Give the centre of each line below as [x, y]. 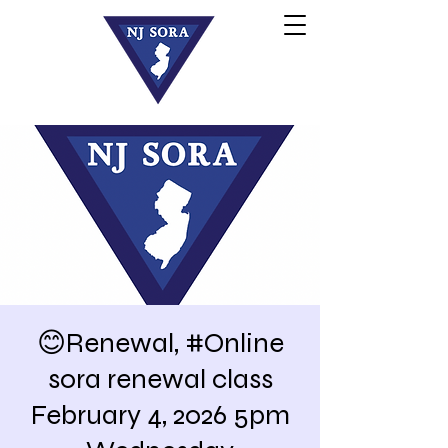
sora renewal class [160, 379]
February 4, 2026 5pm [160, 415]
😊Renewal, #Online [160, 343]
